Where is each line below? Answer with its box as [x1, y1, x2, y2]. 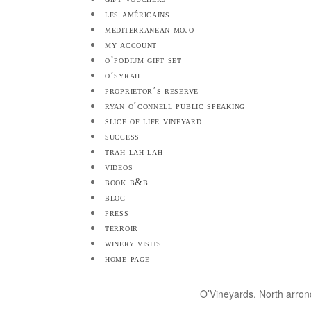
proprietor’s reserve [105, 85, 199, 96]
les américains [105, 8, 170, 19]
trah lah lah [105, 146, 163, 157]
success [105, 131, 140, 142]
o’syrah [105, 69, 140, 81]
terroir [105, 222, 138, 233]
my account [105, 39, 157, 50]
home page [105, 253, 150, 264]
